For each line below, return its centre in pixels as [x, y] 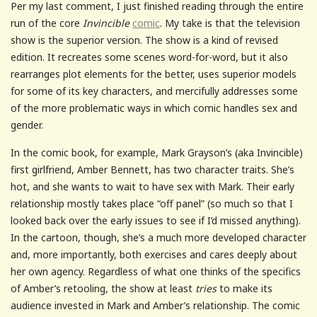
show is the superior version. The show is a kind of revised [144, 40]
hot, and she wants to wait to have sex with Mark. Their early [152, 186]
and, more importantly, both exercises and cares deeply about [154, 254]
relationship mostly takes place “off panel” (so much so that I [152, 203]
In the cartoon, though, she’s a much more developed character [158, 237]
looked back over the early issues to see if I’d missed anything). [156, 220]
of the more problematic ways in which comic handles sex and [154, 108]
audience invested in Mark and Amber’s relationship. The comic [155, 305]
